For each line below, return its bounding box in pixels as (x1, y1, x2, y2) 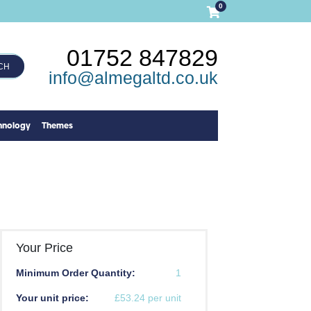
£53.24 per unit (114, 292, 181, 304)
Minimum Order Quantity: (15, 267, 135, 279)
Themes (42, 120, 74, 132)
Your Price (15, 241, 73, 255)
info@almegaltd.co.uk (48, 67, 218, 87)
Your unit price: (15, 292, 89, 304)
